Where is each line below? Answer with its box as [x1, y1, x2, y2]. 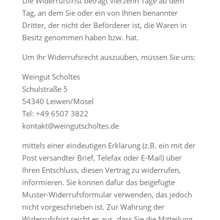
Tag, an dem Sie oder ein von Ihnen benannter [22, 8, 178, 18]
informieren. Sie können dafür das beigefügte [22, 177, 175, 187]
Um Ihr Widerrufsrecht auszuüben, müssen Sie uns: [22, 52, 195, 62]
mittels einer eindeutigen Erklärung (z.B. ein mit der [22, 140, 195, 150]
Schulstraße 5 [22, 84, 68, 94]
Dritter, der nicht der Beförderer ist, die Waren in [22, 20, 187, 30]
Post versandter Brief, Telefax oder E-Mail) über [22, 153, 182, 163]
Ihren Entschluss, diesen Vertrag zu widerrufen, [22, 165, 181, 175]
